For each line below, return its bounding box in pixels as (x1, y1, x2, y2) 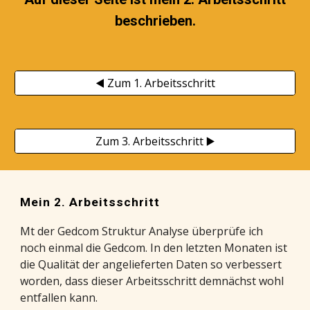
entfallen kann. (20, 290, 98, 305)
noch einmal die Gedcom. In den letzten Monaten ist (20, 240, 288, 255)
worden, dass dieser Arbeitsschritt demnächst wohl (20, 273, 284, 289)
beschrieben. (114, 12, 196, 29)
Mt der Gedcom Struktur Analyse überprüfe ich (20, 224, 264, 239)
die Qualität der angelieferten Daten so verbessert (20, 257, 282, 272)
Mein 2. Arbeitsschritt (20, 195, 161, 209)
